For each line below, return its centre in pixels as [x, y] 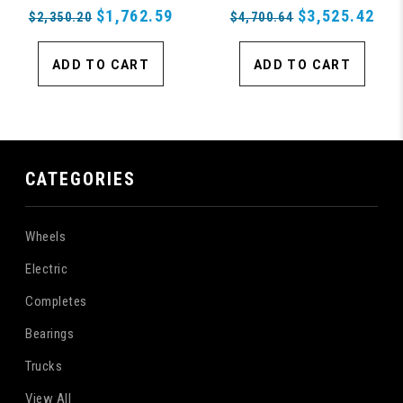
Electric [47, 269]
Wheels [46, 236]
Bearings [50, 333]
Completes [56, 301]
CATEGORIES [81, 179]
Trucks [44, 366]
